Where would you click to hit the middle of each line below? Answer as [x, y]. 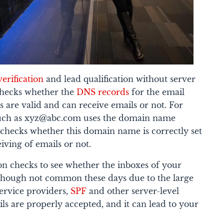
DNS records [103, 92]
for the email [157, 92]
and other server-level [133, 191]
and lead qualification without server [120, 79]
